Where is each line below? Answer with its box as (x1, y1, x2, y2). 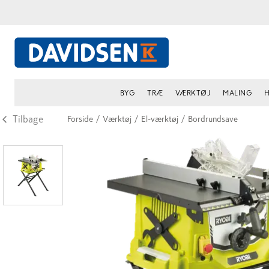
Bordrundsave (188, 115, 238, 123)
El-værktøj (141, 115, 178, 123)
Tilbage (13, 114, 43, 124)
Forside (67, 115, 93, 123)
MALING (223, 89, 252, 97)
